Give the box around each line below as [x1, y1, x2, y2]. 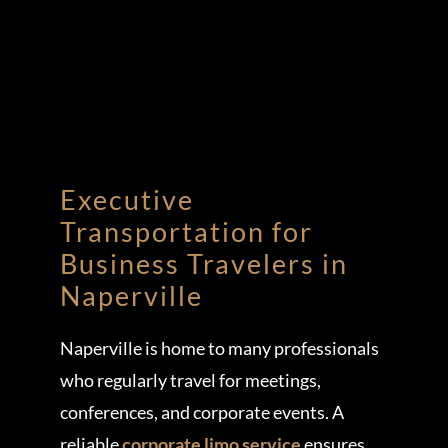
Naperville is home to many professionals [59, 336, 379, 359]
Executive [59, 182, 194, 216]
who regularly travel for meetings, [59, 368, 321, 391]
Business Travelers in [59, 246, 348, 280]
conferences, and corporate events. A [59, 400, 344, 423]
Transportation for [59, 214, 313, 248]
